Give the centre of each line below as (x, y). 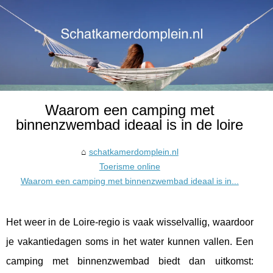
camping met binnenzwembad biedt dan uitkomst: (130, 261)
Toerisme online (129, 166)
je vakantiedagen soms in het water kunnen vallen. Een (130, 241)
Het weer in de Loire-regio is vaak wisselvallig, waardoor (130, 222)
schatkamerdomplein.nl (133, 151)
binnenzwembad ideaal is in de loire (130, 124)
